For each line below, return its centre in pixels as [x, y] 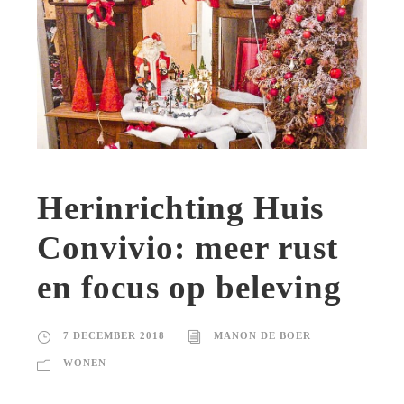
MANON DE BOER [262, 336]
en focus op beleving [189, 288]
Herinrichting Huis [180, 208]
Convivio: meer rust [188, 248]
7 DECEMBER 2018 [114, 336]
